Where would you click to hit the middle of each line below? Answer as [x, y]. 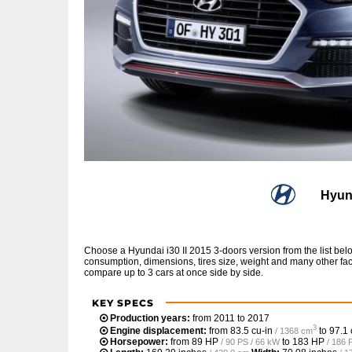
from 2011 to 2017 [230, 318]
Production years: [150, 318]
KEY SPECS [123, 302]
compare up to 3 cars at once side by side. [174, 272]
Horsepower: [139, 341]
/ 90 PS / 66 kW [250, 341]
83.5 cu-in [251, 330]
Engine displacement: [158, 330]
